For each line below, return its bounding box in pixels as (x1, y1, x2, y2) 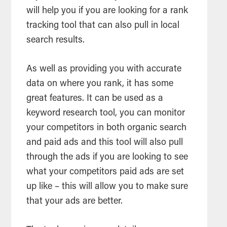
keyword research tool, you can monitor (26, 109, 185, 119)
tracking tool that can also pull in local (26, 21, 180, 31)
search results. (26, 36, 85, 46)
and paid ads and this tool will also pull (26, 138, 183, 148)
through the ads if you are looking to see (26, 153, 188, 163)
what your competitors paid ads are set (26, 168, 184, 177)
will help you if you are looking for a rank (26, 7, 188, 16)
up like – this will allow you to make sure (26, 182, 188, 192)
